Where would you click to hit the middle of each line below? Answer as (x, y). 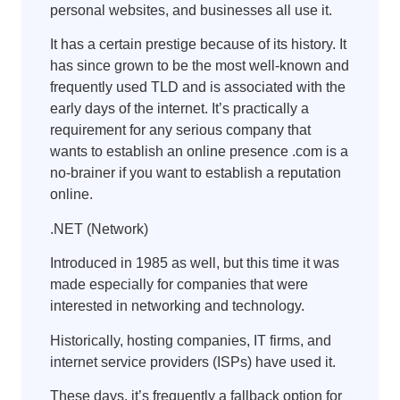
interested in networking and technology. (177, 306)
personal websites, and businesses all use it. (191, 11)
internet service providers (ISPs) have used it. (193, 362)
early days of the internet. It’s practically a (179, 109)
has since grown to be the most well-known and (200, 66)
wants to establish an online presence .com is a (199, 152)
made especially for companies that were (179, 285)
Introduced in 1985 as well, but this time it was (195, 263)
